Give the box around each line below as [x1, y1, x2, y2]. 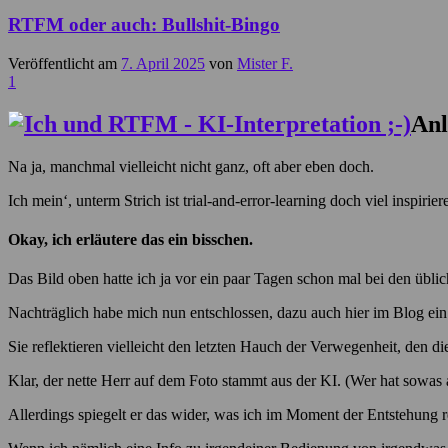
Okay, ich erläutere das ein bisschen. [8, 230, 253, 248]
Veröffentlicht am [8, 54, 121, 72]
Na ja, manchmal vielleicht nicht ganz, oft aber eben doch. [8, 157, 374, 175]
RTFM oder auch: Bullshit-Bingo [8, 14, 280, 36]
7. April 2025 [121, 54, 205, 72]
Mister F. [237, 54, 293, 72]
